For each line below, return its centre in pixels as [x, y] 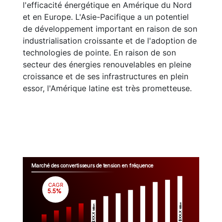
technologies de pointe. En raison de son [99, 53]
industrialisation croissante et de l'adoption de [110, 41]
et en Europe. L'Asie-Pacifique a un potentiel [106, 17]
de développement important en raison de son [110, 29]
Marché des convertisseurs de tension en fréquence [93, 166]
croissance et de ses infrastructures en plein [106, 76]
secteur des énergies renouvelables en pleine [107, 64]
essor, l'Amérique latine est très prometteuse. [107, 88]
